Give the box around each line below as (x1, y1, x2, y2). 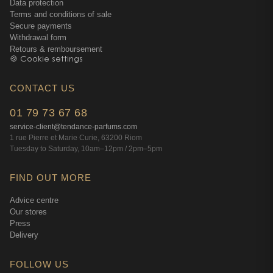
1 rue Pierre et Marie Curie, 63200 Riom (10, 133, 142, 142)
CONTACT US (10, 83, 75, 93)
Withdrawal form (10, 33, 66, 42)
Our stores (10, 207, 47, 216)
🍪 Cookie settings (10, 55, 83, 63)
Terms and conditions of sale (10, 10, 112, 19)
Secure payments (10, 21, 72, 30)
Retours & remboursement (10, 44, 102, 54)
